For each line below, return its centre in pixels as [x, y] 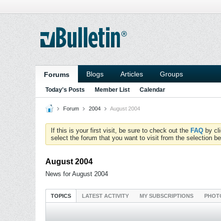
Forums [57, 74]
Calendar [152, 90]
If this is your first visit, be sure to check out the [121, 130]
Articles [132, 74]
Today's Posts [65, 90]
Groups [171, 74]
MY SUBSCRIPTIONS [166, 196]
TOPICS [61, 196]
